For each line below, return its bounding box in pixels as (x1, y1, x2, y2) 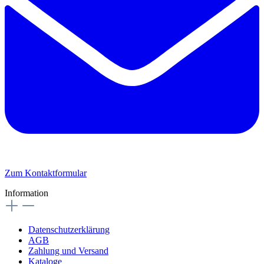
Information (5, 187, 48, 198)
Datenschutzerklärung (28, 224, 110, 235)
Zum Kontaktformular (5, 167, 87, 178)
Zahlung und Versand (28, 245, 108, 256)
